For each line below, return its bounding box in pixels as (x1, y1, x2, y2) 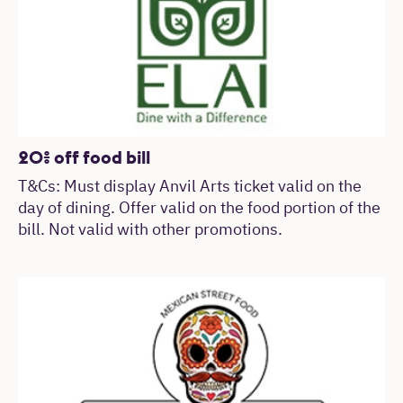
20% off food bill (18, 145, 150, 168)
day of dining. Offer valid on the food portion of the (18, 200, 381, 217)
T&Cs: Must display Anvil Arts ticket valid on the (18, 178, 362, 195)
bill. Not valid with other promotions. (18, 221, 282, 238)
